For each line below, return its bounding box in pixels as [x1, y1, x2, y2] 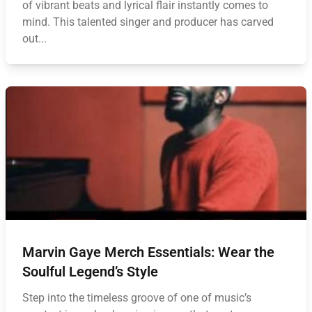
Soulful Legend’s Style [22, 263, 158, 280]
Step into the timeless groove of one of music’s [22, 291, 251, 304]
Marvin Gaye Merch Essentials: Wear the [22, 244, 274, 260]
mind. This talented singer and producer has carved [22, 15, 274, 29]
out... [22, 32, 47, 45]
